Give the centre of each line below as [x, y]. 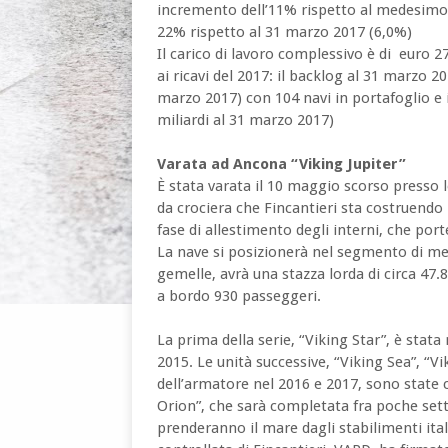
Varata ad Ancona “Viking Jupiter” [283, 164]
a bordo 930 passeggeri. [239, 296]
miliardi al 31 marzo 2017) [245, 120]
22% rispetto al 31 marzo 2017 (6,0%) [284, 32]
